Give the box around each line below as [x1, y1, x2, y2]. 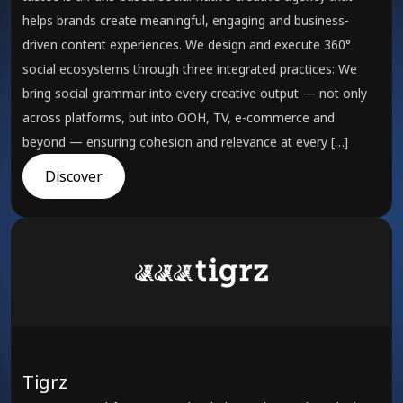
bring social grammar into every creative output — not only [22, 85, 367, 102]
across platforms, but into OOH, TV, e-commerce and [22, 109, 335, 126]
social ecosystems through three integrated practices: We [22, 60, 357, 77]
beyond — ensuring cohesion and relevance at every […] [22, 133, 348, 150]
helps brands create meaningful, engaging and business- [22, 12, 349, 29]
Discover [45, 166, 103, 186]
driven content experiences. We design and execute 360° [22, 36, 351, 53]
